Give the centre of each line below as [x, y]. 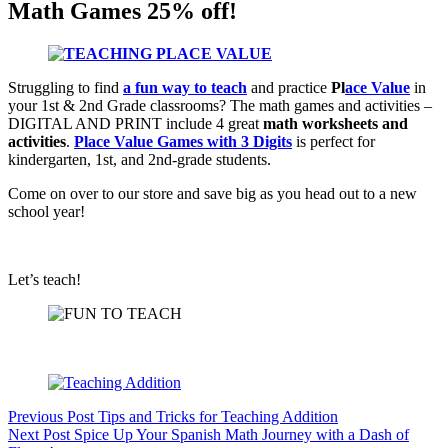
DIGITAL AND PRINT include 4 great [135, 123]
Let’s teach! [44, 279]
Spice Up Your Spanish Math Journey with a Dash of [241, 434]
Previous [37, 416]
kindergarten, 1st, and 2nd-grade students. [139, 159]
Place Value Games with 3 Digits [183, 141]
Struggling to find [65, 87]
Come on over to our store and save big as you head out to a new [212, 193]
